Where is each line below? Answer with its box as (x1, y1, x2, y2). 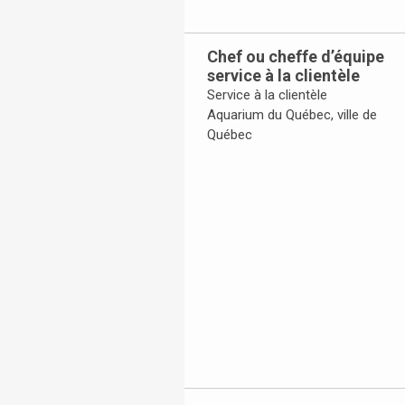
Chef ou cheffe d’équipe (207, 47, 384, 67)
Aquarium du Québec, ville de (207, 107, 377, 124)
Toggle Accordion (198, 146, 303, 164)
